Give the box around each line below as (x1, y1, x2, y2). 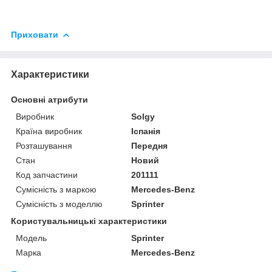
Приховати (11, 30, 58, 40)
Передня (131, 140, 168, 151)
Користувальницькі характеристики (11, 216, 167, 226)
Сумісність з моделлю (16, 199, 103, 209)
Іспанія (131, 126, 161, 136)
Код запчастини (16, 169, 78, 180)
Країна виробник (16, 126, 82, 136)
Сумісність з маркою (16, 184, 97, 194)
